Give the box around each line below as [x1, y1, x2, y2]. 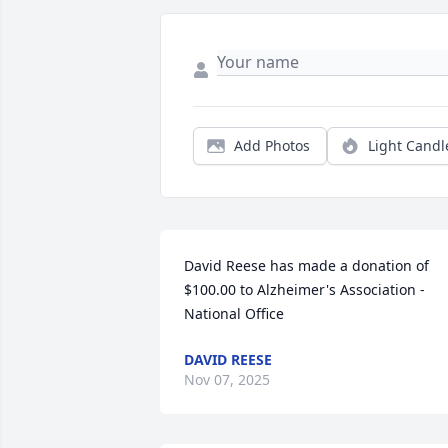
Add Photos [234, 136, 310, 156]
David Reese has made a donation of [184, 256, 429, 276]
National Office [184, 304, 284, 324]
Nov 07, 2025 [184, 370, 270, 390]
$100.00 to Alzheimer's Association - [184, 280, 425, 300]
